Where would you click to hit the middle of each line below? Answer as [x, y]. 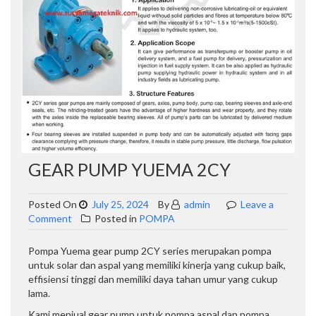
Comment [50, 219]
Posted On [54, 205]
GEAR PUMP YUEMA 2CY [129, 170]
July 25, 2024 [120, 205]
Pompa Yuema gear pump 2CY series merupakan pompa [150, 251]
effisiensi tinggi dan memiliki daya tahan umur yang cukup [153, 279]
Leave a [257, 205]
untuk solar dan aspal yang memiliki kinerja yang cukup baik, [157, 265]
